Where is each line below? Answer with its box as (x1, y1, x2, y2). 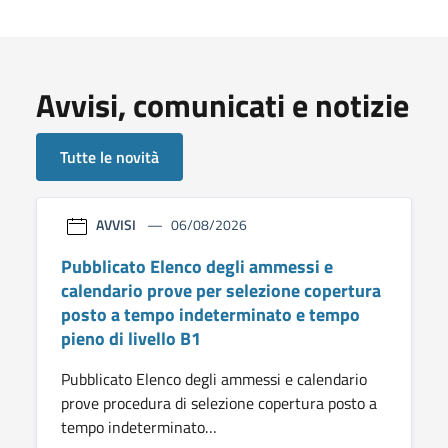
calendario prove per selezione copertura (61, 276, 381, 304)
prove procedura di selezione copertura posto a (61, 390, 377, 415)
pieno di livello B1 (61, 324, 201, 352)
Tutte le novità (60, 145, 159, 169)
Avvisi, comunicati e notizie (36, 81, 409, 129)
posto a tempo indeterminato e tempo (61, 300, 360, 328)
